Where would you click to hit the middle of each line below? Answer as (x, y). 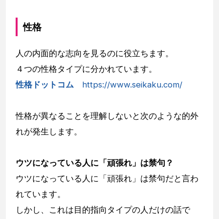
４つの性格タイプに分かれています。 (86, 69)
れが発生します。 (49, 132)
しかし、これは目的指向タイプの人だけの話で (103, 210)
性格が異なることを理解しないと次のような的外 (107, 116)
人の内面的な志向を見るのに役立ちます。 (95, 54)
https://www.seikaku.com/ (132, 85)
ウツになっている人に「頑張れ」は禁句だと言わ (107, 179)
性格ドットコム (45, 85)
